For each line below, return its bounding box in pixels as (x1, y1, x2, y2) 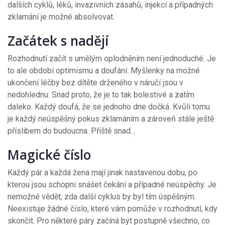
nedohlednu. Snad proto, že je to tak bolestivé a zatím (8, 90, 194, 100)
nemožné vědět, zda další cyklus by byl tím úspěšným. (8, 192, 196, 202)
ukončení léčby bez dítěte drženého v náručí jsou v (8, 78, 183, 88)
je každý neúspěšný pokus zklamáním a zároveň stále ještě (8, 114, 214, 124)
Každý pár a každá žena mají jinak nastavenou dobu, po (8, 168, 197, 178)
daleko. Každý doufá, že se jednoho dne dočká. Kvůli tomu (8, 102, 210, 112)
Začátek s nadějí (8, 32, 108, 50)
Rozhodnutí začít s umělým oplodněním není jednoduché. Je (8, 54, 216, 64)
